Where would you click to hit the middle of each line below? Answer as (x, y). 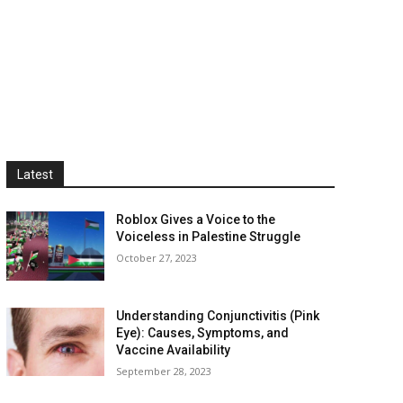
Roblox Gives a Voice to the (196, 219)
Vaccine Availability (174, 349)
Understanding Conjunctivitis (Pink (218, 315)
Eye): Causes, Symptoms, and (203, 332)
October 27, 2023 (157, 258)
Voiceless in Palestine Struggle (209, 237)
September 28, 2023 (164, 371)
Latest (35, 175)
